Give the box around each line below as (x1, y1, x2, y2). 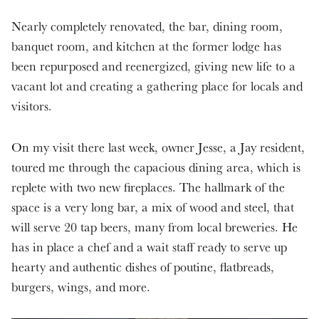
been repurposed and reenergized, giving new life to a (11, 58, 296, 75)
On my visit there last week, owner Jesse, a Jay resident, (11, 139, 305, 156)
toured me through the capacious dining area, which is (11, 159, 300, 176)
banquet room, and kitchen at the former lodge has (11, 38, 281, 55)
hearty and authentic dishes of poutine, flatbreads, (11, 258, 274, 276)
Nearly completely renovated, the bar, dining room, (11, 18, 283, 35)
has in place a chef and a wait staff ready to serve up (11, 239, 287, 256)
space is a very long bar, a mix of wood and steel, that (11, 199, 294, 216)
